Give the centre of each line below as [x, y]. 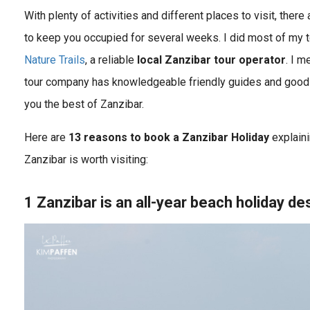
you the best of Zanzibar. [84, 104]
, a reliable [111, 60]
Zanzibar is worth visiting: [86, 159]
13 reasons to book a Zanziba [146, 137]
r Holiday [246, 137]
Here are [46, 137]
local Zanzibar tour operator [211, 60]
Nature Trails [55, 60]
